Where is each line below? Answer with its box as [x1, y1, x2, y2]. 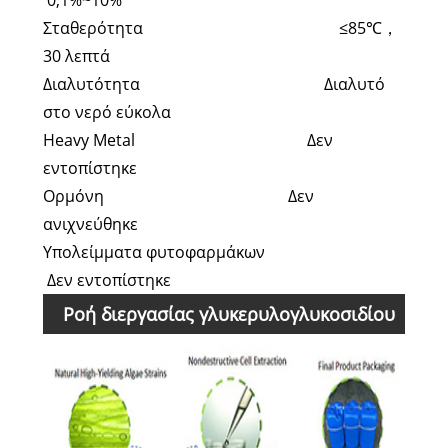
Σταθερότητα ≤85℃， [42, 17, 398, 40]
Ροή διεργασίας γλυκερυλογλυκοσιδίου [62, 302, 395, 327]
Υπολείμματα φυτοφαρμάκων [42, 241, 401, 264]
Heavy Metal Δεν [42, 129, 333, 152]
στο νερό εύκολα [42, 101, 171, 124]
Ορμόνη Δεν [42, 185, 314, 208]
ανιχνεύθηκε [42, 213, 138, 236]
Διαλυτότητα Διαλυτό [42, 73, 385, 96]
